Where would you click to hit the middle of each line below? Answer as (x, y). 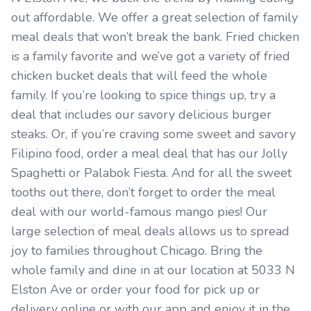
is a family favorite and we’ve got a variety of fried (151, 57)
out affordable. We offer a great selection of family (154, 18)
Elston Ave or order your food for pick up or (135, 290)
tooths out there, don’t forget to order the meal (143, 193)
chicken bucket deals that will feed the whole (139, 76)
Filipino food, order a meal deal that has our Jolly (149, 154)
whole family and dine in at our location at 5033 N (153, 270)
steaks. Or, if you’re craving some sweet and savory (153, 134)
